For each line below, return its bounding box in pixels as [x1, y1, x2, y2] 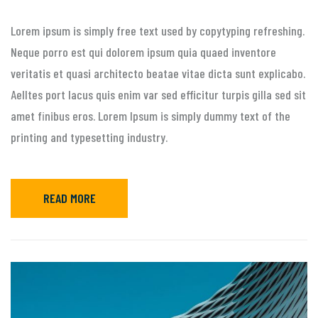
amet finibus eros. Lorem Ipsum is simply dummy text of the [11, 107, 290, 124]
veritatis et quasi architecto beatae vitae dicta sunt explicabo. [11, 65, 305, 81]
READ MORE [43, 190, 96, 207]
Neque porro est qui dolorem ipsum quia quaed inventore [11, 43, 276, 60]
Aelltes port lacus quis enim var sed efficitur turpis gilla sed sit [11, 86, 306, 102]
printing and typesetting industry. [11, 128, 168, 145]
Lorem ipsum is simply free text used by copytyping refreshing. [11, 22, 305, 38]
